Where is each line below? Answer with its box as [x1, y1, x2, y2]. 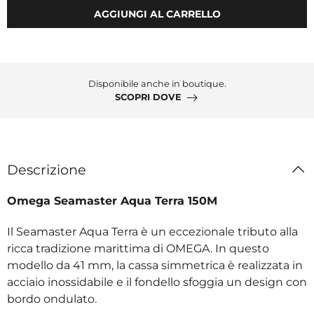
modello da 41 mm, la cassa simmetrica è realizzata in [7, 258, 303, 272]
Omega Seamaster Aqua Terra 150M [7, 193, 217, 207]
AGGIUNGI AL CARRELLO [93, 7, 221, 20]
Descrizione [7, 161, 86, 178]
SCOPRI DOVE [115, 92, 182, 103]
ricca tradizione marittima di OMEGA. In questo [7, 241, 269, 255]
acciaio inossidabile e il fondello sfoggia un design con [7, 275, 307, 289]
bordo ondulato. [7, 292, 97, 306]
